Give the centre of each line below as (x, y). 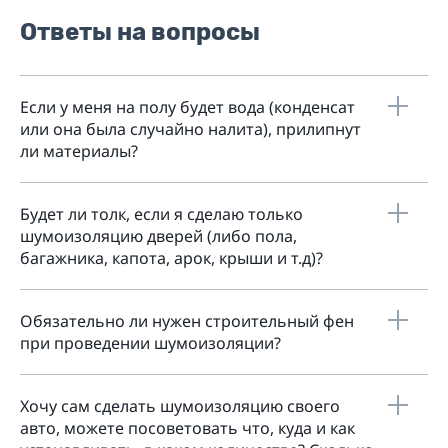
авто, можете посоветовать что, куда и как (187, 428)
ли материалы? (79, 151)
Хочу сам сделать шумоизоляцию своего (180, 406)
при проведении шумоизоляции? (150, 343)
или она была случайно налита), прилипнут (190, 129)
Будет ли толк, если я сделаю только (161, 214)
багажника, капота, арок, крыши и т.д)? (171, 258)
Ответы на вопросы (140, 32)
